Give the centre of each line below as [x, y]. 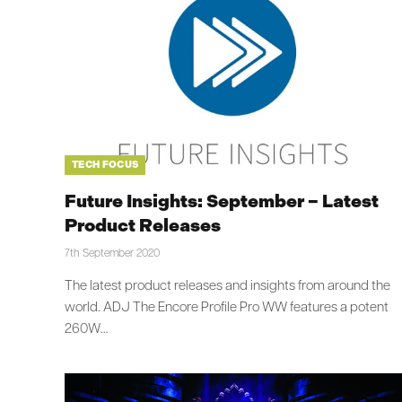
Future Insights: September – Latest [222, 201]
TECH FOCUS [105, 165]
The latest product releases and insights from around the [227, 287]
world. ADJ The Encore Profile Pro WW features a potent [227, 308]
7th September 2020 [112, 254]
